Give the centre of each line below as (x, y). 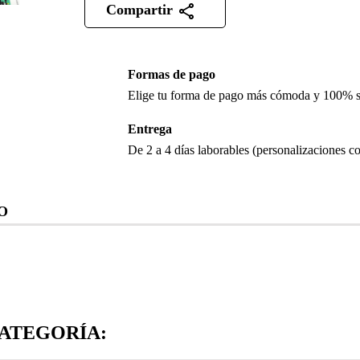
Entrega (149, 129)
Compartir (141, 10)
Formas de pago (171, 74)
